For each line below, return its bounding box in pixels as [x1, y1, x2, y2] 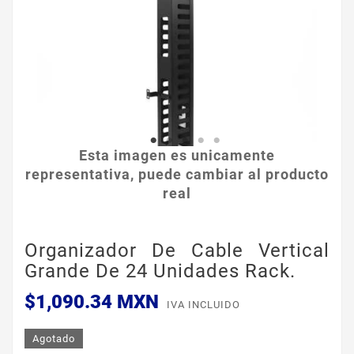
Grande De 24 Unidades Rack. [24, 260, 296, 282]
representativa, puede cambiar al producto [25, 166, 329, 183]
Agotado [32, 333, 75, 345]
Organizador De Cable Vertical [24, 239, 330, 262]
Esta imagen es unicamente [79, 147, 275, 164]
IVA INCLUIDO [167, 299, 240, 311]
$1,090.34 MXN [24, 291, 159, 314]
